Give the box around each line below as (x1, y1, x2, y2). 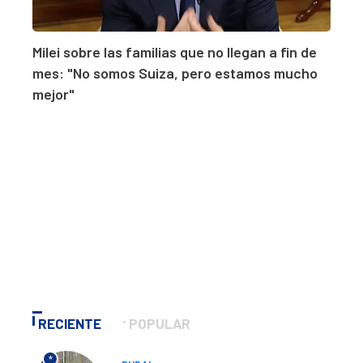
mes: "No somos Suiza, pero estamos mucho (32, 64, 318, 83)
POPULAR (129, 315, 190, 332)
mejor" (32, 85, 75, 104)
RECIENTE (38, 315, 101, 332)
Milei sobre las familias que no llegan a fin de (32, 43, 317, 62)
